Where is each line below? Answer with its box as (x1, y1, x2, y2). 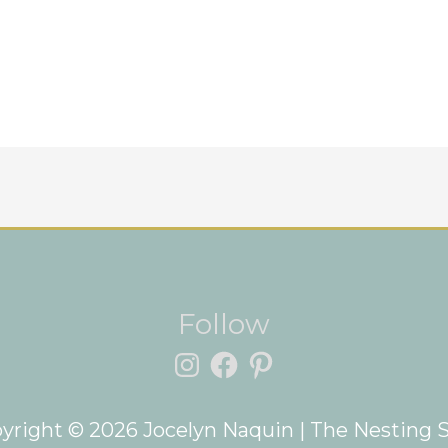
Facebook (207, 227, 303, 251)
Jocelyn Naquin (143, 418, 294, 443)
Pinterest (244, 227, 338, 251)
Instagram (170, 227, 271, 251)
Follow (178, 307, 270, 342)
